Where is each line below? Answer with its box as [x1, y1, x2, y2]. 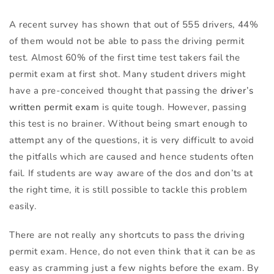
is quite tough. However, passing [99, 101, 247, 114]
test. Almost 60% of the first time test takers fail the [9, 51, 241, 64]
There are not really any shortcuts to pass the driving [9, 229, 245, 242]
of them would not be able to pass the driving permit [9, 35, 245, 48]
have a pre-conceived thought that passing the [9, 84, 221, 97]
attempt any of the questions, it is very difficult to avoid [9, 134, 254, 147]
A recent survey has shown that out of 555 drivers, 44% [9, 18, 259, 31]
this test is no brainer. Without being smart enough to [9, 117, 248, 130]
